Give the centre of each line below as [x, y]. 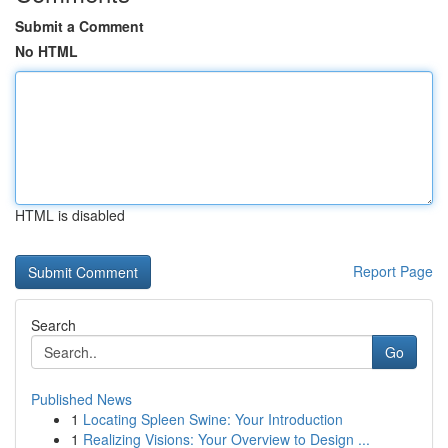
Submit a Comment [79, 26]
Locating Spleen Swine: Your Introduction [213, 419]
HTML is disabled [70, 215]
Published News [81, 399]
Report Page [393, 271]
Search [53, 325]
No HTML [46, 51]
